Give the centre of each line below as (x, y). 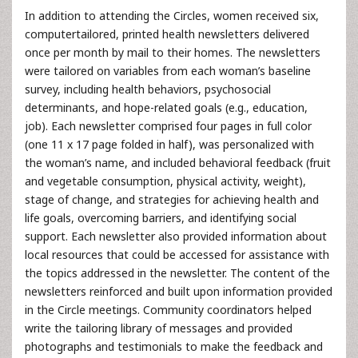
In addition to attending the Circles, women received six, (172, 15)
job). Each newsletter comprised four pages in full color (168, 125)
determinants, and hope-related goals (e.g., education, (166, 107)
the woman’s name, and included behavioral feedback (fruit (178, 162)
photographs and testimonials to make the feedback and (174, 346)
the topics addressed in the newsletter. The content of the (177, 272)
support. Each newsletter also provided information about (176, 236)
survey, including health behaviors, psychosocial (148, 89)
